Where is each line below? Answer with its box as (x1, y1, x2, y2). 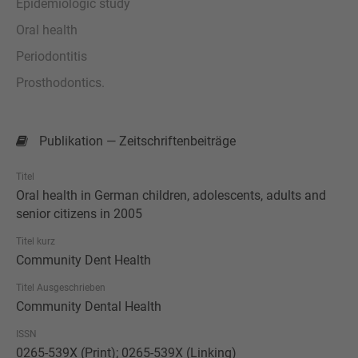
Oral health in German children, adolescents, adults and (16, 187, 326, 203)
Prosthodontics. (16, 74, 105, 90)
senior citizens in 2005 (16, 205, 142, 221)
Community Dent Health (16, 252, 151, 268)
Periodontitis (16, 48, 87, 64)
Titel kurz (16, 235, 55, 247)
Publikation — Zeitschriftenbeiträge (36, 133, 236, 149)
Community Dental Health (16, 298, 161, 314)
